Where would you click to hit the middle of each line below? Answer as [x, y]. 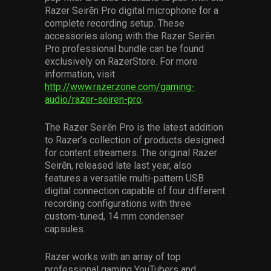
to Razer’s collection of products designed [135, 140]
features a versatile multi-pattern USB [124, 178]
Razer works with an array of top [113, 257]
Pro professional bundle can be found [124, 49]
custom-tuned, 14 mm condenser [114, 216]
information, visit [80, 74]
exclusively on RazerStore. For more [121, 61]
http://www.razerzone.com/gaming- [120, 87]
